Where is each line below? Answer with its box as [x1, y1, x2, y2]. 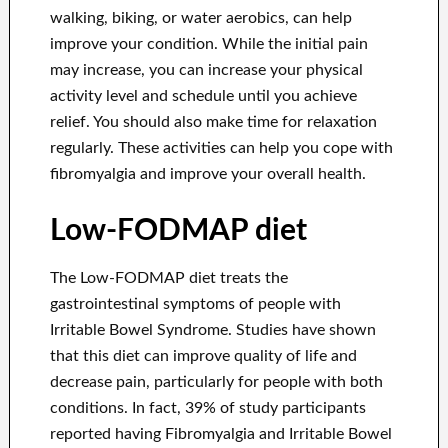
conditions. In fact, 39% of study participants [49, 400, 366, 417]
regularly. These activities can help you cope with [49, 140, 393, 157]
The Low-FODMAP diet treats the [49, 270, 288, 287]
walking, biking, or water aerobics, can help [49, 10, 352, 27]
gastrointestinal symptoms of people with [49, 296, 341, 313]
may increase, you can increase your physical [49, 62, 363, 79]
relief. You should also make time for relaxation [49, 114, 377, 131]
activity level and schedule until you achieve [49, 88, 357, 105]
